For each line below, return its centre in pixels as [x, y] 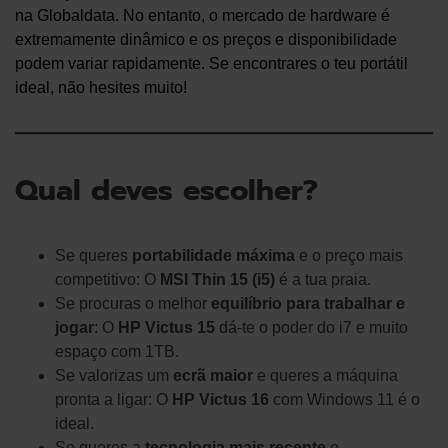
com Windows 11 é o [344, 400]
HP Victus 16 [220, 400]
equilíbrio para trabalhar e [308, 304]
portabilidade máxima [213, 256]
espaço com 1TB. [117, 352]
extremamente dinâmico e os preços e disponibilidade [206, 40]
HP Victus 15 [166, 328]
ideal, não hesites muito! [101, 88]
